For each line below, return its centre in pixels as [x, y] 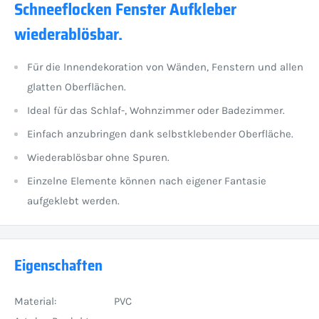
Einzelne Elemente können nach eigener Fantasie [147, 181]
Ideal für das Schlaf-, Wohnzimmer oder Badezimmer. [156, 110]
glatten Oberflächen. [77, 87]
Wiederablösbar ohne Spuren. [98, 157]
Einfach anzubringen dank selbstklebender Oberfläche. [160, 134]
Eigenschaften [58, 265]
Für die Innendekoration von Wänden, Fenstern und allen [165, 67]
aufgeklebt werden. [75, 200]
